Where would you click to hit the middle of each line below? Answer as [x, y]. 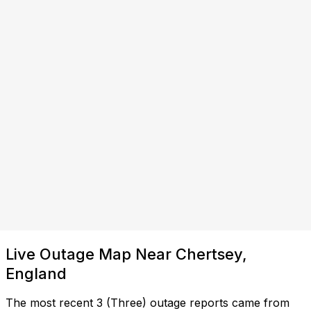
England [36, 273]
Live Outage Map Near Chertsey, [126, 254]
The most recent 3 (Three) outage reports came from [148, 302]
